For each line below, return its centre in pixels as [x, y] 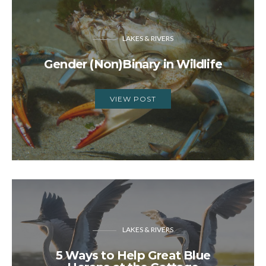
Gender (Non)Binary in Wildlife [133, 64]
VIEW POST [133, 99]
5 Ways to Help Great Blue [133, 256]
